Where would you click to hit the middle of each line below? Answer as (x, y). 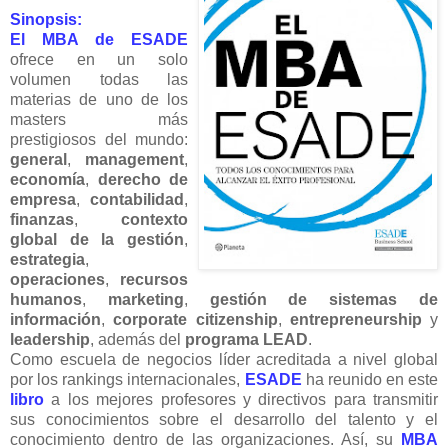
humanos (46, 299)
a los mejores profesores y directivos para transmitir (241, 399)
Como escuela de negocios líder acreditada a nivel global (224, 359)
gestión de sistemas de (324, 299)
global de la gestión (97, 239)
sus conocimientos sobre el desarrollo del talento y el (224, 419)
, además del (137, 339)
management (134, 159)
